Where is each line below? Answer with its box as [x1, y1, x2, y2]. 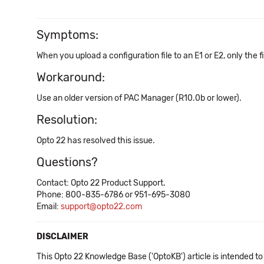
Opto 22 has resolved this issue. [37, 136, 155, 146]
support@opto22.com [61, 202, 142, 212]
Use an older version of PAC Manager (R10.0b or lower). [37, 93, 242, 103]
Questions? [37, 155, 98, 169]
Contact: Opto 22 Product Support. [37, 178, 166, 188]
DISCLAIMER [37, 232, 88, 242]
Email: [37, 202, 61, 212]
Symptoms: [37, 28, 98, 42]
